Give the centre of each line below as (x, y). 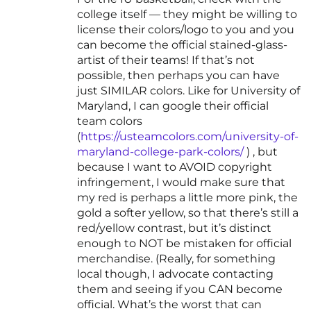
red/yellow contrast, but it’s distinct (174, 228)
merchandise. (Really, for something (176, 259)
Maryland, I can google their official (173, 106)
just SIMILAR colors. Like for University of (188, 91)
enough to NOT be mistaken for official (184, 244)
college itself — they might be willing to (187, 15)
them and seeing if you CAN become (180, 289)
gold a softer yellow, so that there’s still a (188, 213)
